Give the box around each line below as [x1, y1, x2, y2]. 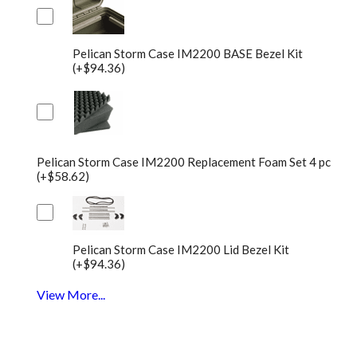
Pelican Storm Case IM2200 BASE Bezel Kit [72, 46, 303, 61]
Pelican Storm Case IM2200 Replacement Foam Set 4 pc [36, 155, 331, 170]
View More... [36, 287, 105, 303]
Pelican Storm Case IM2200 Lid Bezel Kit [72, 242, 289, 257]
